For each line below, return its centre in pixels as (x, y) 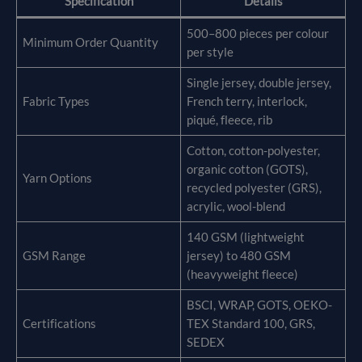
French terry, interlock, (247, 102)
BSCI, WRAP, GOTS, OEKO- (260, 305)
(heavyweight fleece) (243, 275)
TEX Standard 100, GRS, (251, 324)
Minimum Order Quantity (91, 43)
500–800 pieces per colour (258, 34)
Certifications (60, 324)
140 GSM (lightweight (246, 238)
